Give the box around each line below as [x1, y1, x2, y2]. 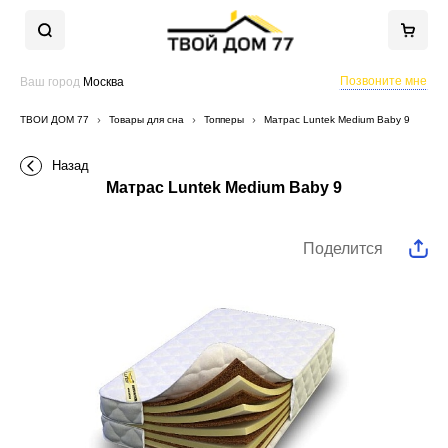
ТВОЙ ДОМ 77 [20, 114, 89, 125]
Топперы [204, 114, 244, 125]
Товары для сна [109, 114, 184, 125]
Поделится [303, 240, 383, 257]
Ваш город [20, 75, 83, 89]
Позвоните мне [340, 74, 427, 88]
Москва [83, 75, 124, 89]
